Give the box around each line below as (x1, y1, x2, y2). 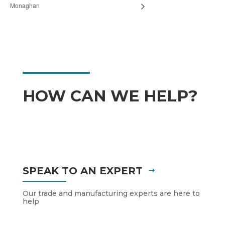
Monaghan (10, 1, 40, 10)
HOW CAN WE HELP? (22, 86, 198, 105)
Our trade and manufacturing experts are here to (22, 189, 200, 198)
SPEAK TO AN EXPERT (22, 165, 143, 177)
